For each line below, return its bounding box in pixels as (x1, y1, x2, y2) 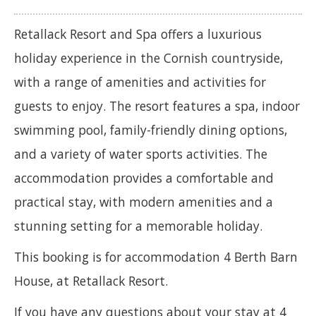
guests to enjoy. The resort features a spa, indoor (14, 97, 300, 114)
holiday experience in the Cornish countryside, (14, 49, 283, 66)
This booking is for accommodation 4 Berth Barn (14, 248, 298, 265)
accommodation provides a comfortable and (14, 169, 274, 186)
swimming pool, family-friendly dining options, (14, 121, 287, 138)
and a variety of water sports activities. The (14, 145, 267, 162)
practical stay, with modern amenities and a (14, 193, 273, 210)
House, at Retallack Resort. (14, 272, 168, 289)
